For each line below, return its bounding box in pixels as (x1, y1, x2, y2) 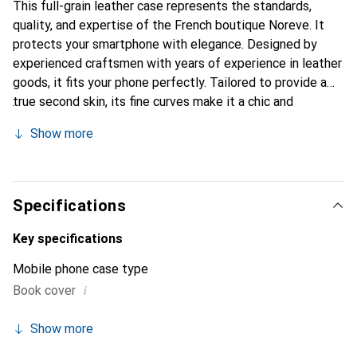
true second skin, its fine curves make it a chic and (13, 94, 293, 109)
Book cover (13, 283, 76, 298)
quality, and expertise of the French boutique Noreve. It (13, 18, 324, 33)
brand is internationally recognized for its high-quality (13, 132, 314, 147)
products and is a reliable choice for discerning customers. (13, 151, 339, 167)
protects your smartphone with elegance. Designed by (13, 37, 317, 52)
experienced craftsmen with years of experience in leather (13, 56, 342, 71)
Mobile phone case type (13, 261, 148, 277)
